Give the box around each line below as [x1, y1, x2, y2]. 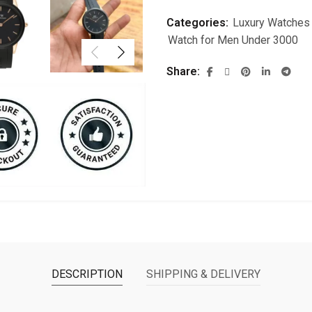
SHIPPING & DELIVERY [146, 267, 260, 281]
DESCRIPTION [52, 267, 123, 281]
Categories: [166, 16, 231, 29]
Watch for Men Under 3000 [168, 33, 298, 47]
